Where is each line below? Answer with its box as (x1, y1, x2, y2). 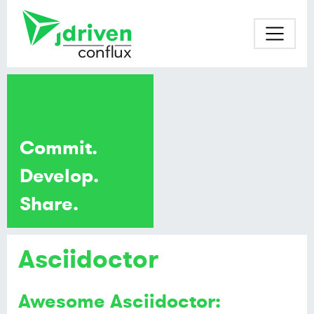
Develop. (20, 163, 100, 189)
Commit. (20, 135, 98, 161)
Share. (20, 191, 79, 217)
